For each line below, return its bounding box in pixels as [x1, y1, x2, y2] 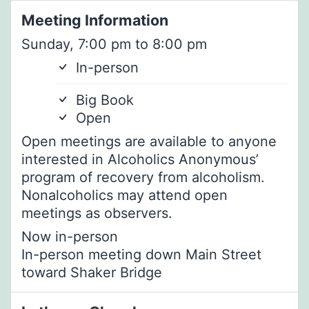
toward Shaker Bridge [21, 264, 162, 281]
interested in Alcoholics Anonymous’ [21, 151, 259, 168]
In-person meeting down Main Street [21, 246, 261, 263]
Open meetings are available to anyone [21, 133, 277, 150]
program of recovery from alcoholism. [21, 169, 265, 186]
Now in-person [21, 228, 118, 246]
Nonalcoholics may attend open [21, 187, 228, 204]
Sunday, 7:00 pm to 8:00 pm [21, 36, 207, 53]
